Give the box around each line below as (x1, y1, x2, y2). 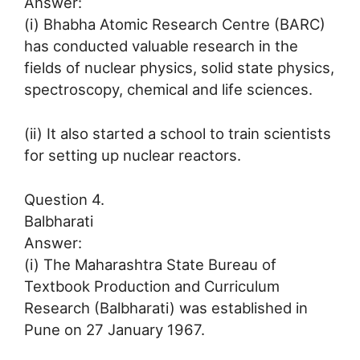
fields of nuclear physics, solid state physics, (24, 59, 334, 77)
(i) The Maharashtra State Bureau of (24, 255, 276, 273)
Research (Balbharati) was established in (24, 298, 308, 317)
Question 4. (24, 190, 104, 208)
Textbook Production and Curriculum (24, 276, 280, 295)
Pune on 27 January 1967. (24, 320, 205, 338)
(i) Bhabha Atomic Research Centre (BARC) (24, 15, 325, 34)
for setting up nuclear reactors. (24, 146, 241, 165)
